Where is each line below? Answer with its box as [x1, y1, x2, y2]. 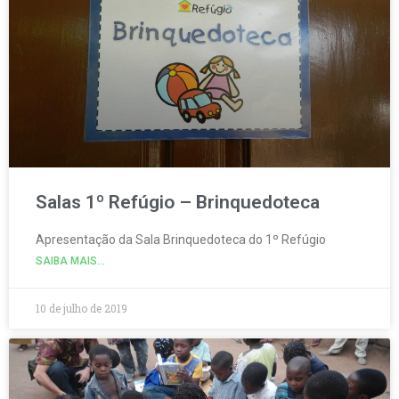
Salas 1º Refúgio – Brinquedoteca [36, 191, 320, 213]
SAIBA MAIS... [36, 254, 105, 267]
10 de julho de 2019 [36, 300, 127, 315]
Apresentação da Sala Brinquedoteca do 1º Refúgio [36, 232, 326, 247]
